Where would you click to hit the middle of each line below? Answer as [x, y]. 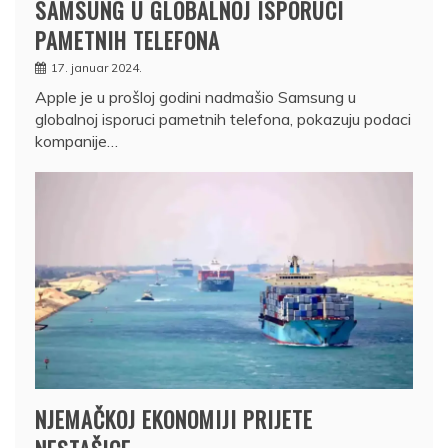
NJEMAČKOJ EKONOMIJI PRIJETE [174, 418]
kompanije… [76, 141]
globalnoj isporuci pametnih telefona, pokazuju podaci [223, 119]
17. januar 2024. [96, 68]
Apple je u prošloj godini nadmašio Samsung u [195, 97]
